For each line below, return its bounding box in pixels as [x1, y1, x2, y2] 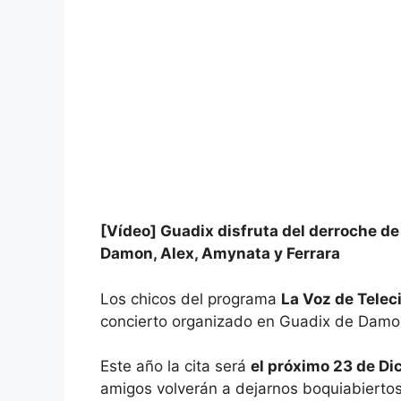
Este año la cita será [100, 357, 251, 376]
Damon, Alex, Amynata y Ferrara [100, 244, 340, 263]
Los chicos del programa [100, 289, 281, 308]
